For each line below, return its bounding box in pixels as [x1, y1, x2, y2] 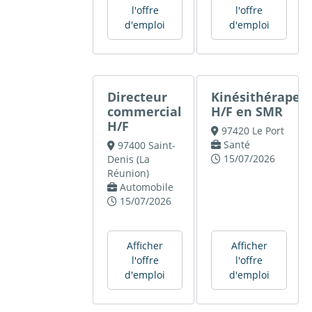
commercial [107, 103, 182, 120]
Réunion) [107, 166, 150, 180]
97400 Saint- [117, 139, 175, 153]
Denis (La [107, 153, 150, 166]
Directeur [107, 88, 168, 106]
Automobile [119, 180, 173, 194]
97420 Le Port [221, 124, 284, 138]
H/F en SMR [211, 103, 283, 120]
